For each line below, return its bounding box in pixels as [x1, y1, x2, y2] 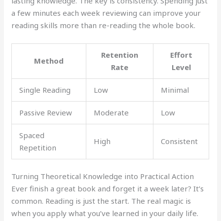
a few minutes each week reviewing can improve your [11, 7, 201, 18]
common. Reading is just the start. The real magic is [11, 196, 191, 206]
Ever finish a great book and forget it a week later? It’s [11, 184, 204, 194]
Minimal [161, 84, 189, 95]
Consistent [161, 136, 198, 146]
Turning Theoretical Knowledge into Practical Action [11, 171, 194, 182]
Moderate [94, 107, 129, 117]
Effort [170, 49, 192, 60]
